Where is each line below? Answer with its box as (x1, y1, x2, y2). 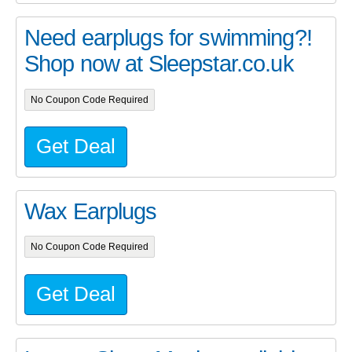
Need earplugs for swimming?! (24, 25, 312, 51)
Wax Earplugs (24, 199, 157, 225)
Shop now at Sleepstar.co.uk (24, 51, 294, 77)
